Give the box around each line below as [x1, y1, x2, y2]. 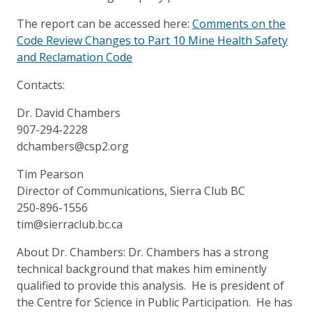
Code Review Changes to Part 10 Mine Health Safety [17, 32, 288, 48]
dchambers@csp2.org [17, 138, 129, 154]
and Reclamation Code [17, 49, 132, 65]
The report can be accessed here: [17, 15, 192, 31]
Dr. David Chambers [17, 104, 120, 120]
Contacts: [17, 77, 65, 93]
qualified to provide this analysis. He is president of [17, 277, 284, 293]
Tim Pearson [17, 166, 84, 182]
